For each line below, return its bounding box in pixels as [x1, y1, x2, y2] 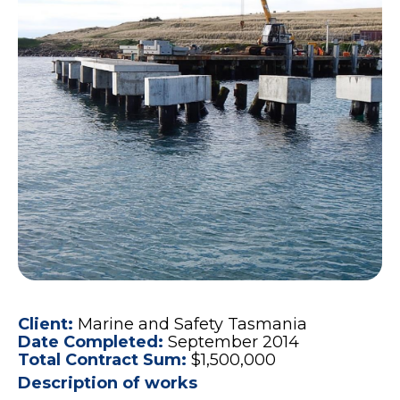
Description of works [18, 372, 197, 393]
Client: [18, 313, 78, 334]
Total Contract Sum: [18, 349, 191, 370]
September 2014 [168, 331, 299, 352]
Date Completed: [18, 331, 168, 352]
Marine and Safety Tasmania [78, 313, 307, 334]
